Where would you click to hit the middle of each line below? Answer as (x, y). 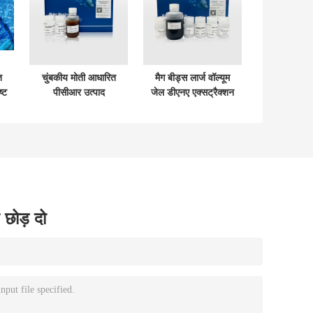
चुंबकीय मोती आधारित (79, 77)
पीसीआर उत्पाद (79, 92)
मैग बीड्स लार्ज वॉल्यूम (192, 77)
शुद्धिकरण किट (79, 107)
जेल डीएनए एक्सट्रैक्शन (192, 92)
